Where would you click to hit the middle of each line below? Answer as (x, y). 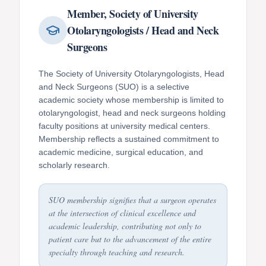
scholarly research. (74, 165)
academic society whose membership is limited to (131, 99)
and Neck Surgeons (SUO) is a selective (114, 86)
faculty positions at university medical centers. (124, 126)
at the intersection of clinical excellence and (122, 213)
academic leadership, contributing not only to (125, 226)
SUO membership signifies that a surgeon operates (132, 199)
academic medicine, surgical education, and (121, 152)
